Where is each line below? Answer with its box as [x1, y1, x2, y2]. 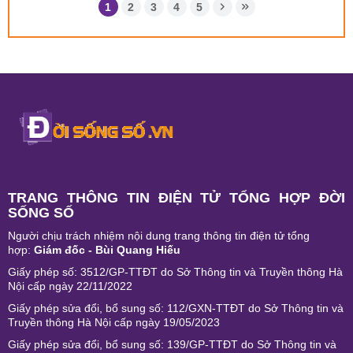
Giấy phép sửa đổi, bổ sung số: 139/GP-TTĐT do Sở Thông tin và [8, 338, 336, 351]
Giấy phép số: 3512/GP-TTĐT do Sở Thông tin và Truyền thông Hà [8, 266, 343, 279]
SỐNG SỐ [8, 205, 74, 221]
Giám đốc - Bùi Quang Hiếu [34, 243, 180, 257]
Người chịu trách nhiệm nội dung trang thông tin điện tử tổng [8, 229, 310, 243]
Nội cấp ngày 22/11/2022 [8, 280, 132, 293]
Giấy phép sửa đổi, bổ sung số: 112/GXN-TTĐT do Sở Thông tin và [8, 302, 344, 315]
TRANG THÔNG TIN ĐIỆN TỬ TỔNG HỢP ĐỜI [8, 190, 345, 206]
